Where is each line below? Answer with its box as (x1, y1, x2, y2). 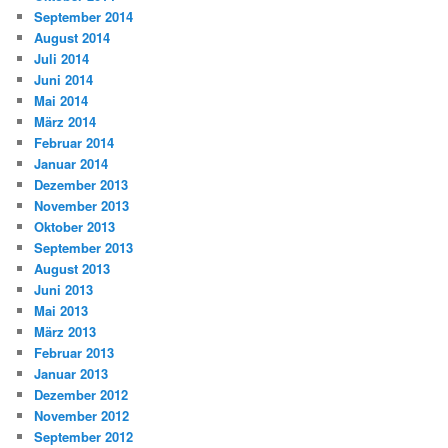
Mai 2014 (34, 91, 89, 111)
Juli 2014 (34, 49, 90, 69)
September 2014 (34, 7, 134, 27)
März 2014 (34, 112, 97, 132)
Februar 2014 (34, 133, 115, 153)
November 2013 (34, 196, 130, 216)
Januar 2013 (34, 364, 109, 384)
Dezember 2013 (34, 175, 129, 195)
